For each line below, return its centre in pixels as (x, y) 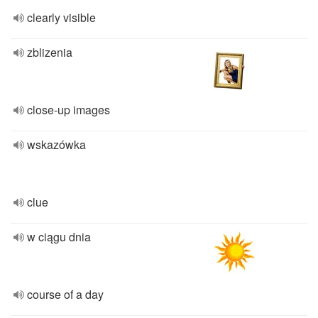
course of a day (65, 294)
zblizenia (50, 52)
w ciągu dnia (59, 237)
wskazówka (56, 144)
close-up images (68, 110)
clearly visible (61, 17)
